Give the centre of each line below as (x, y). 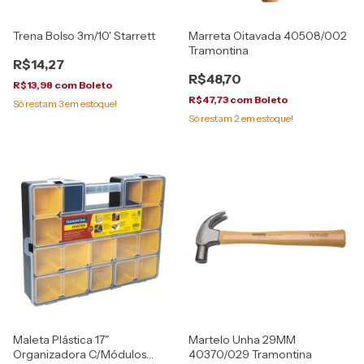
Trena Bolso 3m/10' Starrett (84, 36)
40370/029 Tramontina (250, 354)
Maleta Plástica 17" (61, 340)
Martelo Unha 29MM (242, 340)
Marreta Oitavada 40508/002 (268, 36)
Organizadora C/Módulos (80, 354)
